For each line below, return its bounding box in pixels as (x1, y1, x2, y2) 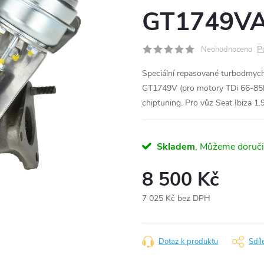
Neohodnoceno (201, 44, 252, 55)
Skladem (154, 140, 195, 153)
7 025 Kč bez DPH (142, 192, 210, 204)
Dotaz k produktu (159, 236, 218, 247)
